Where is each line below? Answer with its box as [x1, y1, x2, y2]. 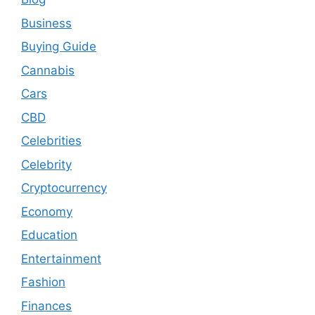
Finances [21, 298, 72, 313]
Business [21, 15, 72, 30]
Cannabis [21, 63, 75, 77]
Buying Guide [21, 39, 96, 54]
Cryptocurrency [21, 181, 107, 195]
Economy [21, 204, 72, 219]
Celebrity [21, 157, 72, 172]
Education [21, 228, 77, 243]
